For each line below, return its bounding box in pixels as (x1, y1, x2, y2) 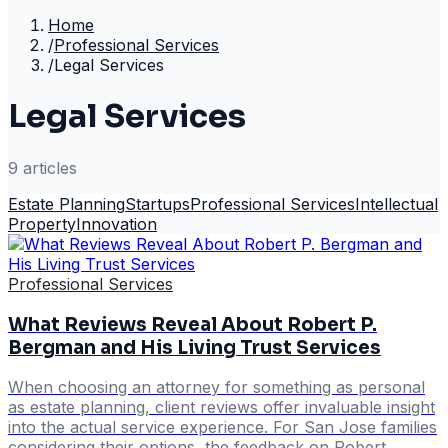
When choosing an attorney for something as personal (8, 377, 425, 398)
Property (8, 213, 76, 234)
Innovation (76, 213, 157, 234)
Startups (125, 193, 190, 214)
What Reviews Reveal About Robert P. (8, 312, 377, 336)
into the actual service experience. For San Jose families (8, 417, 437, 438)
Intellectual (355, 193, 438, 214)
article (18, 157, 69, 178)
